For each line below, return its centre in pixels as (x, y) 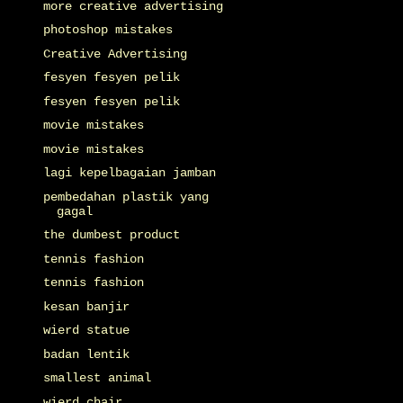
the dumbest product (111, 235)
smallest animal (97, 378)
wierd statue (86, 331)
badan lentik (86, 354)
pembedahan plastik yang (125, 197)
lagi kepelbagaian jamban (129, 173)
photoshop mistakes (107, 30)
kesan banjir (86, 306)
